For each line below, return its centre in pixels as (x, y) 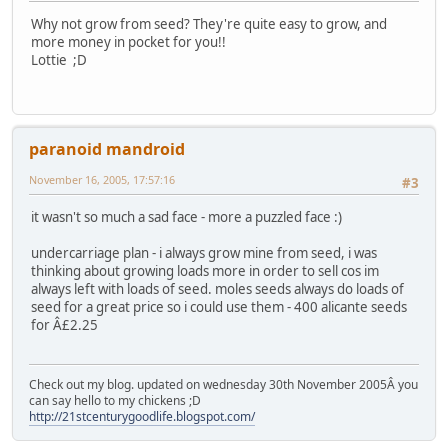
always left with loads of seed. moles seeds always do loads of (217, 289)
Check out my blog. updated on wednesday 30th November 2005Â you (223, 384)
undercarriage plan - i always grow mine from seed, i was (204, 253)
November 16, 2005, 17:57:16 (102, 180)
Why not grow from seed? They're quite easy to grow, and (209, 24)
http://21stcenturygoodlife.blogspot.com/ (142, 416)
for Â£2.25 (64, 325)
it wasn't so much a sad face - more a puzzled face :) (186, 217)
